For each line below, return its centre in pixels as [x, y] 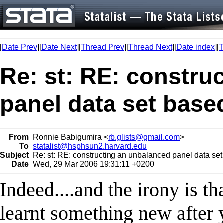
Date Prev [20, 47]
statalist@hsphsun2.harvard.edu [90, 146]
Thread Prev [103, 47]
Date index [195, 47]
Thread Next [150, 47]
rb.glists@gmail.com [144, 137]
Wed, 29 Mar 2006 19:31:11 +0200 [92, 164]
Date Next [59, 47]
